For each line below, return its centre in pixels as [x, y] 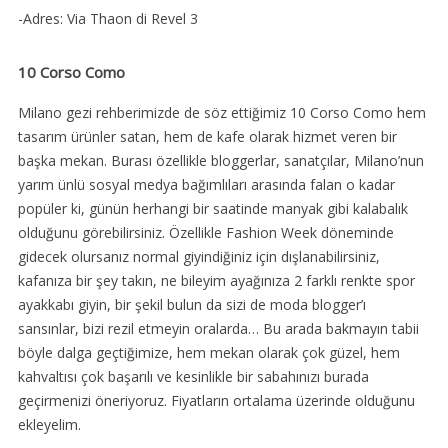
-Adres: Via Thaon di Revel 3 [107, 19]
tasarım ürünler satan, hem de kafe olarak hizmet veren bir [207, 137]
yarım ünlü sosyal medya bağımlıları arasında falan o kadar [206, 185]
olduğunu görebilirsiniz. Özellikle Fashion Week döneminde [205, 233]
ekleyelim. [49, 425]
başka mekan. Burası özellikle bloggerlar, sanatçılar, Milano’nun [220, 161]
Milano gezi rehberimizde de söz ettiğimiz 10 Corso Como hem [221, 113]
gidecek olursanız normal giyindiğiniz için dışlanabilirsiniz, [198, 257]
